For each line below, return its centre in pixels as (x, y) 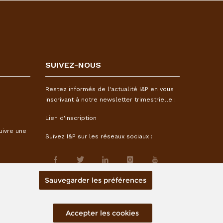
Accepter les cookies (103, 213)
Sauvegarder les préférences (95, 180)
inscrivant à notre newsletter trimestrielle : (111, 100)
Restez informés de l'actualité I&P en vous (110, 89)
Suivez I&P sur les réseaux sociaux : (99, 136)
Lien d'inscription (71, 118)
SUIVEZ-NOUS (73, 65)
